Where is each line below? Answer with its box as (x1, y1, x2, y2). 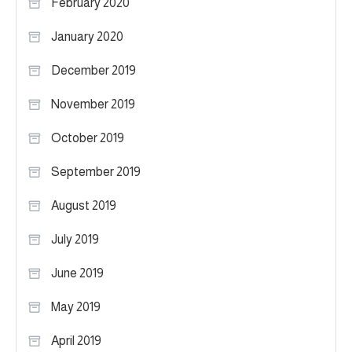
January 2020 (51, 30, 123, 44)
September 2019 (51, 165, 141, 179)
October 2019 (51, 131, 124, 145)
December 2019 (51, 64, 136, 78)
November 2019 (51, 97, 135, 112)
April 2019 (51, 334, 101, 348)
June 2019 (51, 266, 104, 280)
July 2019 (51, 233, 99, 247)
